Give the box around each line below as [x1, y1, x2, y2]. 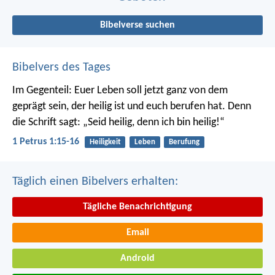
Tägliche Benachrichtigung [83, 202, 192, 212]
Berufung [168, 137, 199, 146]
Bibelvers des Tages [12, 61, 110, 74]
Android [120, 253, 155, 263]
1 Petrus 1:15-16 [12, 137, 79, 147]
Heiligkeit [89, 137, 121, 146]
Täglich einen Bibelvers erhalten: [12, 176, 178, 188]
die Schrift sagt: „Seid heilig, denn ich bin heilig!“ [12, 116, 225, 128]
